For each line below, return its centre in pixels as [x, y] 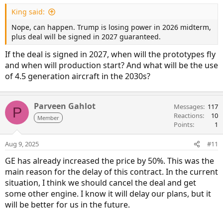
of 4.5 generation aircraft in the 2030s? [78, 76]
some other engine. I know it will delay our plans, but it [108, 194]
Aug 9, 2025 [22, 144]
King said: [28, 12]
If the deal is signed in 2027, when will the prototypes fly [110, 55]
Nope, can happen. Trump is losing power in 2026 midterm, [111, 27]
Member [48, 118]
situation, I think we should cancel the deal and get [101, 183]
